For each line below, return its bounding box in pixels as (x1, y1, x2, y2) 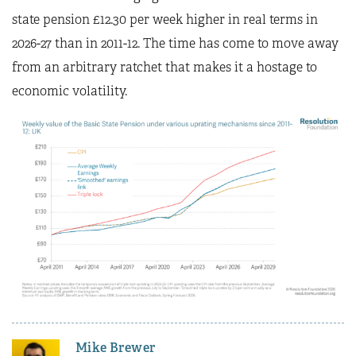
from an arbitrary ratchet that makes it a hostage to (12, 59, 317, 75)
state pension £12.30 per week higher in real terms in (12, 11, 318, 28)
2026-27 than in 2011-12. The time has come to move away (12, 35, 339, 52)
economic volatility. (12, 83, 127, 99)
